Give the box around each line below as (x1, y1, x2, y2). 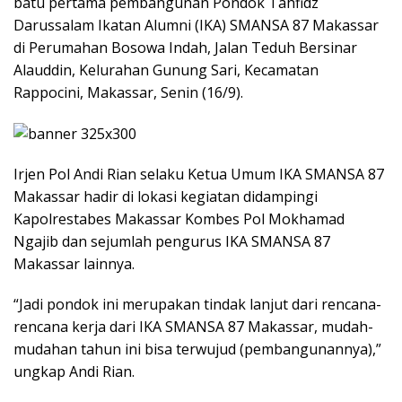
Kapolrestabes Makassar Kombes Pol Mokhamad (13, 209, 345, 230)
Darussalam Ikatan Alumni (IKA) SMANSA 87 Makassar (13, 14, 379, 35)
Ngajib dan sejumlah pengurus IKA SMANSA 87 (13, 232, 330, 252)
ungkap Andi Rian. (13, 362, 135, 382)
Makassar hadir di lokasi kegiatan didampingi (13, 187, 318, 207)
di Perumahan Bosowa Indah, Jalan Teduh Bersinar (13, 37, 357, 57)
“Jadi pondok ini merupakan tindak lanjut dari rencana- (13, 294, 381, 315)
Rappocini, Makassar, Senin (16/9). (13, 82, 243, 102)
